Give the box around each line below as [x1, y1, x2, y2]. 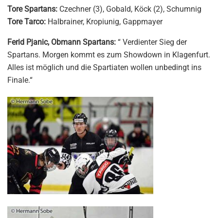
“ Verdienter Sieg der [116, 37, 187, 47]
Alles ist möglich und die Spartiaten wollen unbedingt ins [7, 62, 201, 72]
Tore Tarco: [7, 17, 48, 26]
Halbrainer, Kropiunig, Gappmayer [48, 17, 163, 26]
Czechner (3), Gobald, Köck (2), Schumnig [59, 4, 201, 14]
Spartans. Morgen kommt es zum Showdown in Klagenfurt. [7, 50, 210, 59]
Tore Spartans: [7, 4, 59, 14]
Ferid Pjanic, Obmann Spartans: [7, 37, 116, 47]
